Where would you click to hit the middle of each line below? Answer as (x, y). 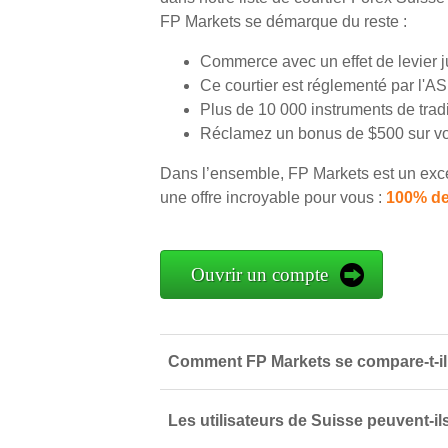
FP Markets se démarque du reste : (283, 21)
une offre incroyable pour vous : (273, 197)
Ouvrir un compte (259, 274)
